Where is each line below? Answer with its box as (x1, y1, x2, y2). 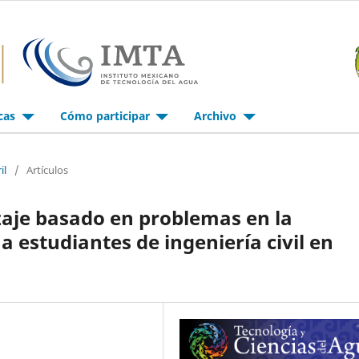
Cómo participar (59, 107, 153, 123)
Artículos (26, 162, 68, 177)
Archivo (194, 107, 240, 123)
